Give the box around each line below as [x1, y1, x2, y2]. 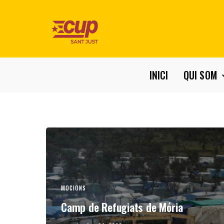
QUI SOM [183, 67, 217, 82]
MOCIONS [61, 183, 86, 192]
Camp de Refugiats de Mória [61, 198, 183, 215]
